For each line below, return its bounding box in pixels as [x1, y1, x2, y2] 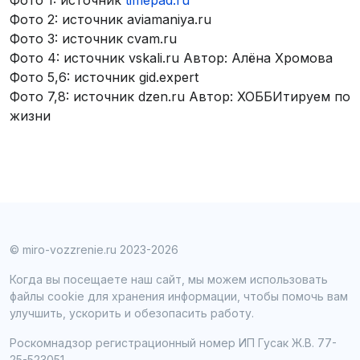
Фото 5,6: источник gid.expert [10, 69, 198, 85]
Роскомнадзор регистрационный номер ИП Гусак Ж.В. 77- [10, 336, 337, 350]
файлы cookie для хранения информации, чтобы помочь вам [10, 289, 348, 303]
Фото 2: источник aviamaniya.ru [10, 11, 211, 27]
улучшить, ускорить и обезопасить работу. [10, 306, 254, 320]
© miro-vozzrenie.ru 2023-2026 [10, 243, 178, 256]
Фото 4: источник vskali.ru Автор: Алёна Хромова [10, 50, 333, 66]
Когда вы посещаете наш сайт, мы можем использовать [10, 272, 328, 286]
